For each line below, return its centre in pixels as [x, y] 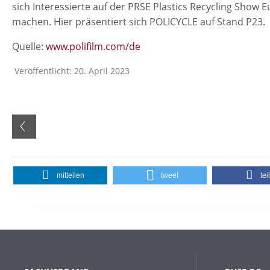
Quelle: [29, 46]
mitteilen [70, 175]
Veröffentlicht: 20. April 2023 [72, 71]
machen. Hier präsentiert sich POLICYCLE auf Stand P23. [139, 21]
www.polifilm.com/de [93, 46]
